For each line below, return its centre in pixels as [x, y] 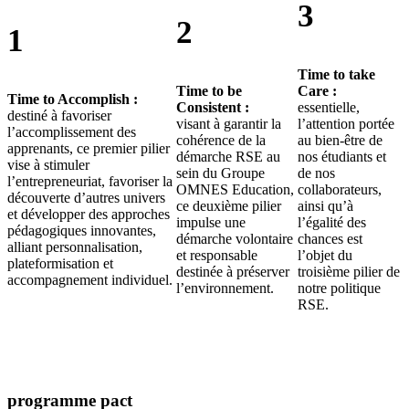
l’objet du [325, 255]
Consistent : [212, 107]
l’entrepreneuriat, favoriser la [90, 181]
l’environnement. [225, 288]
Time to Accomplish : [73, 99]
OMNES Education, [235, 189]
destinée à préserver [232, 271]
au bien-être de [341, 140]
